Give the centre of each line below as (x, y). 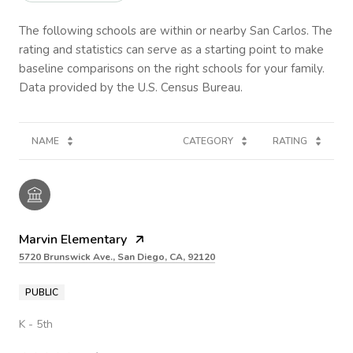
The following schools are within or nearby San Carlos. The (176, 30)
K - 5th (36, 324)
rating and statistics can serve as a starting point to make (171, 49)
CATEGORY (208, 141)
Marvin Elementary (73, 239)
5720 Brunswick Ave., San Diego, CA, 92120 (117, 256)
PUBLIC (42, 292)
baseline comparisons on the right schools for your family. (172, 68)
